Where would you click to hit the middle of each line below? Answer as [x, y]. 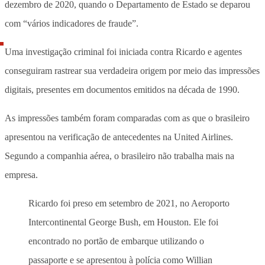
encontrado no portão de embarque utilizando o [116, 241]
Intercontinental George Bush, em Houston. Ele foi [123, 222]
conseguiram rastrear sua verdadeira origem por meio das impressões [132, 70]
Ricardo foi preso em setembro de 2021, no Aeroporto [129, 203]
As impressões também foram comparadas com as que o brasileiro [127, 118]
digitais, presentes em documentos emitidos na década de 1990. [122, 89]
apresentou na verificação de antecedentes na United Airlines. [119, 137]
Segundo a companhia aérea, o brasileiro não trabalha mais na [119, 156]
